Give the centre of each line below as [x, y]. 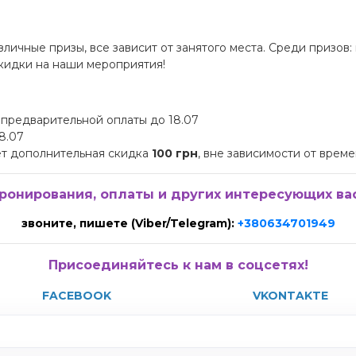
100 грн [175, 153]
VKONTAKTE [290, 296]
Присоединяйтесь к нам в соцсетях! [178, 265]
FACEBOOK [77, 296]
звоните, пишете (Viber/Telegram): [129, 223]
